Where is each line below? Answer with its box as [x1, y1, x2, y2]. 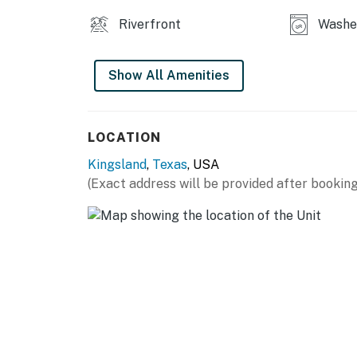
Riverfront [116, 17, 181, 33]
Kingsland [88, 157, 147, 173]
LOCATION [88, 130, 161, 146]
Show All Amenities [108, 68, 229, 84]
